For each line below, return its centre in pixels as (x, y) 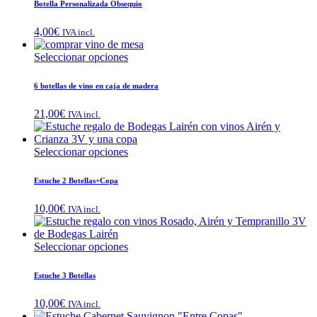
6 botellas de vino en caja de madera (96, 86)
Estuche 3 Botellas (65, 276)
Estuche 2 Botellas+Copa (76, 181)
